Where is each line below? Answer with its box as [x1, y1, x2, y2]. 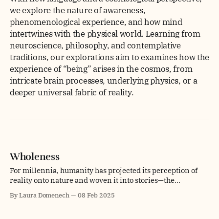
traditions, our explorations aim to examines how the [10, 51, 209, 63]
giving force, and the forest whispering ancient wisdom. [10, 195, 199, 204]
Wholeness [10, 150, 60, 163]
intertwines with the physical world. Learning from [10, 28, 200, 40]
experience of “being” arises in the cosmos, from [10, 63, 193, 75]
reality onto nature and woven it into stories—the [10, 175, 175, 185]
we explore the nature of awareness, [10, 4, 146, 16]
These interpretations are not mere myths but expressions [10, 204, 207, 214]
